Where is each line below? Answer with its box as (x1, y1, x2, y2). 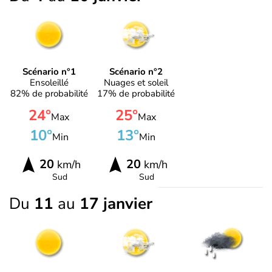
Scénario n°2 (109, 66, 163, 78)
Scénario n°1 (22, 66, 76, 78)
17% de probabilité (97, 87, 175, 100)
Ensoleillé (29, 76, 69, 89)
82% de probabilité (10, 87, 88, 100)
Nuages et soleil (103, 76, 168, 89)
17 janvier (80, 193, 152, 215)
